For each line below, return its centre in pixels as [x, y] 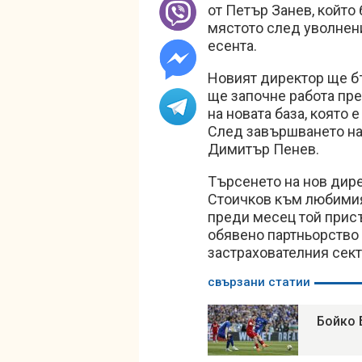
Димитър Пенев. [263, 149]
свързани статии [259, 282]
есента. [232, 46]
